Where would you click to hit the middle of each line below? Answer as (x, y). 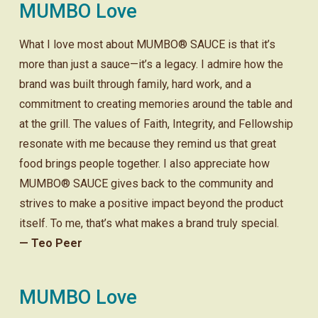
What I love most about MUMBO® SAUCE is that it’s (147, 44)
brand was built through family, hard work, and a (135, 84)
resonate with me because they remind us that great (147, 143)
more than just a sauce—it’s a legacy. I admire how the (151, 64)
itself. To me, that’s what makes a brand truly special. (149, 223)
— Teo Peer (50, 243)
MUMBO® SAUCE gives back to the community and (146, 183)
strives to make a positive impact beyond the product (151, 203)
